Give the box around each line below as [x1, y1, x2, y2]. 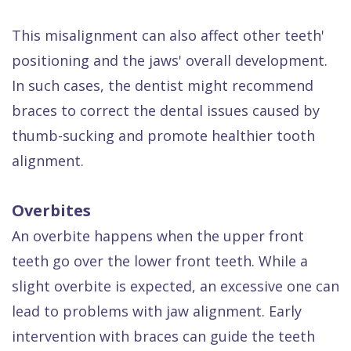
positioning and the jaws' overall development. [12, 50, 327, 70]
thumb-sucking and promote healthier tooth [12, 125, 315, 145]
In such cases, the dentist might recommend [12, 75, 313, 95]
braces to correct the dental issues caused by [12, 100, 320, 120]
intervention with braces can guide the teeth [12, 326, 315, 346]
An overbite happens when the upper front [12, 226, 304, 245]
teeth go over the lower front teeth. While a [12, 251, 308, 270]
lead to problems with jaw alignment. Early [12, 301, 302, 320]
